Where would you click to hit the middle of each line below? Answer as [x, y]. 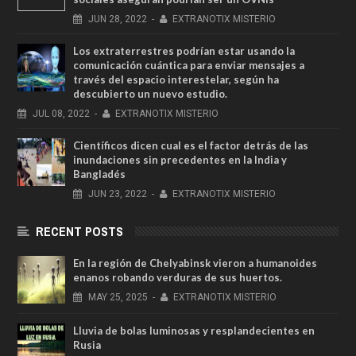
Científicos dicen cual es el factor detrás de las [191, 145]
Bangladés [99, 174]
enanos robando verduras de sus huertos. [178, 277]
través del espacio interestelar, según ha [176, 79]
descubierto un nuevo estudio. [150, 93]
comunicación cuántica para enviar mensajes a [189, 65]
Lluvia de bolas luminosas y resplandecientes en [194, 330]
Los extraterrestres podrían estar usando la [184, 50]
